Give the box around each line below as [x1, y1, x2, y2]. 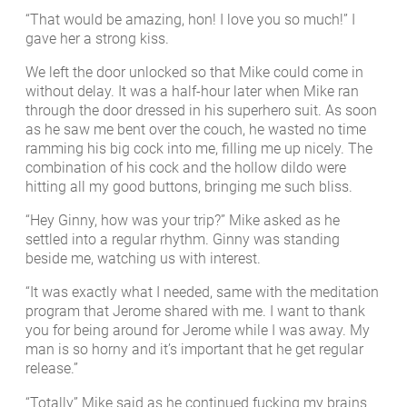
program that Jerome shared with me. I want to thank [25, 303, 365, 321]
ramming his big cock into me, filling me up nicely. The [25, 139, 372, 157]
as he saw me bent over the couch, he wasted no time [25, 120, 366, 138]
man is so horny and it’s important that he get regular [25, 341, 363, 359]
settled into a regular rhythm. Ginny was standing [25, 231, 340, 249]
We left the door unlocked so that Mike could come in [25, 63, 363, 81]
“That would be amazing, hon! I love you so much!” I [25, 10, 355, 28]
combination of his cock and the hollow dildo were [25, 158, 346, 176]
